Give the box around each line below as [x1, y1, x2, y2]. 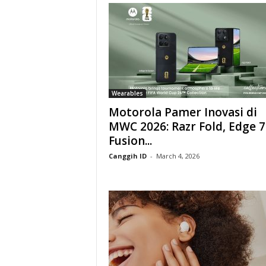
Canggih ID [108, 151, 147, 160]
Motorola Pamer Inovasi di [108, 104, 257, 120]
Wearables [111, 89, 143, 97]
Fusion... [108, 133, 152, 148]
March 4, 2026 [156, 151, 199, 160]
